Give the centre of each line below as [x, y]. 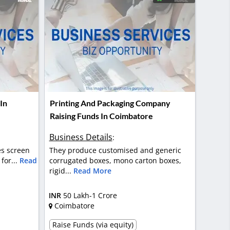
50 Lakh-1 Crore [90, 196]
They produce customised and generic [115, 150]
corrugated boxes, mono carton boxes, [115, 160]
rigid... [61, 170]
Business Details [81, 137]
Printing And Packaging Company [110, 103]
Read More [92, 170]
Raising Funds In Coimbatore [101, 116]
